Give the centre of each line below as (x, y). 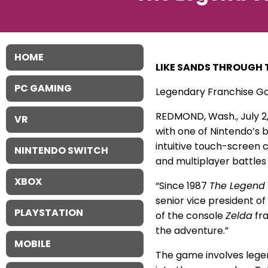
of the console (191, 215)
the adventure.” (192, 230)
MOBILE (33, 243)
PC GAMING (43, 88)
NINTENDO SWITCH (61, 150)
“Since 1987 (182, 185)
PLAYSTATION (49, 212)
